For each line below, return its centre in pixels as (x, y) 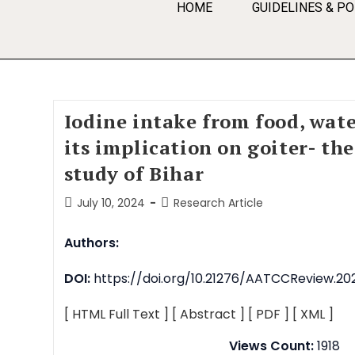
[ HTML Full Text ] (116, 314)
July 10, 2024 (111, 203)
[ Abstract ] (208, 314)
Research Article (218, 203)
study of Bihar (134, 174)
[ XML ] (313, 314)
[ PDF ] (268, 314)
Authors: (91, 243)
